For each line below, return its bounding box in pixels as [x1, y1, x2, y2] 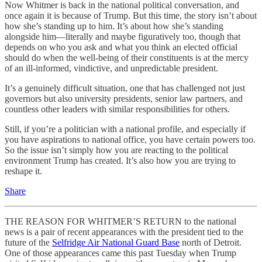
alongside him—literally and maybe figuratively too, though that [5, 32, 240, 42]
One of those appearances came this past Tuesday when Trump [5, 248, 236, 258]
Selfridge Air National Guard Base [52, 237, 180, 247]
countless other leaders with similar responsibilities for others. [5, 104, 230, 114]
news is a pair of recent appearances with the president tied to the [5, 227, 243, 237]
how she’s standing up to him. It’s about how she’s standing [5, 21, 223, 31]
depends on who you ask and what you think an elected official [5, 42, 237, 52]
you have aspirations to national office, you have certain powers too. [5, 135, 256, 144]
